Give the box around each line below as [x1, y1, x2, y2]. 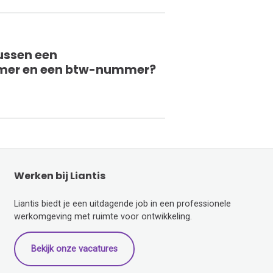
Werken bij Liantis [13, 169, 105, 183]
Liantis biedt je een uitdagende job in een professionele [13, 198, 231, 209]
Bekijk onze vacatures [30, 243, 118, 254]
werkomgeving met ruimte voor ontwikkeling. [13, 211, 194, 222]
